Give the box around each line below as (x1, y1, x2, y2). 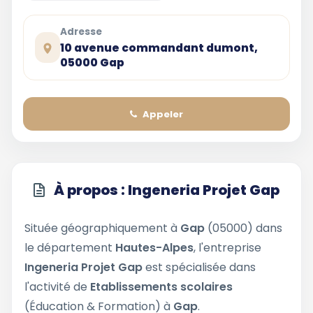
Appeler (143, 107, 183, 121)
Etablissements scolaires (90, 279, 233, 295)
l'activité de (24, 279, 90, 295)
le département (24, 240, 115, 256)
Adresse (60, 25, 103, 38)
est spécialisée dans (145, 259, 256, 275)
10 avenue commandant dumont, (60, 41, 259, 55)
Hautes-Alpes (115, 240, 194, 256)
